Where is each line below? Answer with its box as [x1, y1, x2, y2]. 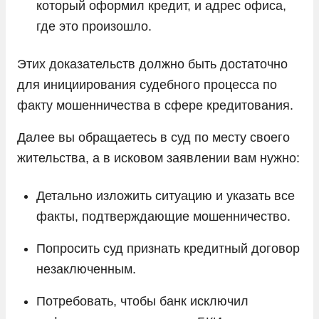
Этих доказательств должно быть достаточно [17, 56, 288, 71]
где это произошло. [36, 19, 152, 33]
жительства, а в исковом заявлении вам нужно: [17, 150, 300, 165]
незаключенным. [36, 261, 136, 276]
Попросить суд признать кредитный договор [36, 241, 300, 256]
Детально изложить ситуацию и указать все [36, 188, 295, 203]
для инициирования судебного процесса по [17, 77, 277, 92]
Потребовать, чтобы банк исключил [36, 293, 249, 308]
